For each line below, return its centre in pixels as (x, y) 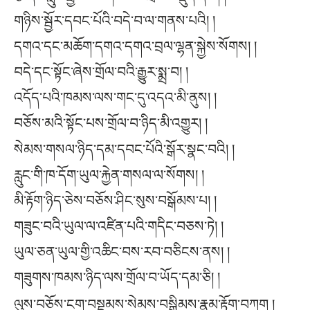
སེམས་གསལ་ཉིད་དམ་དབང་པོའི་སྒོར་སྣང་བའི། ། (124, 150)
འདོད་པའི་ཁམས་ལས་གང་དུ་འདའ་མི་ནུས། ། (115, 97)
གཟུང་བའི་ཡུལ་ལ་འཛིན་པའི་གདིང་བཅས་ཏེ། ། (119, 227)
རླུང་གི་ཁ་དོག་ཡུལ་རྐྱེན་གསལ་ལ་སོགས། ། (109, 175)
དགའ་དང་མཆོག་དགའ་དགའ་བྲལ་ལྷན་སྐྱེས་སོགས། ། (135, 46)
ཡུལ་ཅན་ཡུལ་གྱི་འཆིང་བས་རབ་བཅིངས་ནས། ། (122, 252)
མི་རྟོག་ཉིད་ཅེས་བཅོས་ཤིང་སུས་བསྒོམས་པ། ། (115, 201)
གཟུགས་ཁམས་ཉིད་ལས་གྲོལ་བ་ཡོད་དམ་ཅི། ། (117, 278)
